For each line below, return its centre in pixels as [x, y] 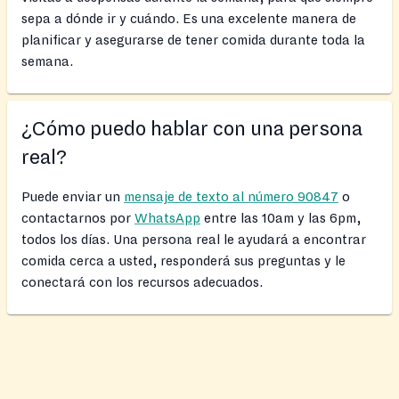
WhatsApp [167, 219]
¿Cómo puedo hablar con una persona [192, 130]
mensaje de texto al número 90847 [231, 197]
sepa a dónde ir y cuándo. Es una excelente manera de [189, 19]
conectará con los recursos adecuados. [142, 283]
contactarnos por [78, 219]
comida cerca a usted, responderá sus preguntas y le [183, 261]
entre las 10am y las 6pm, [281, 219]
